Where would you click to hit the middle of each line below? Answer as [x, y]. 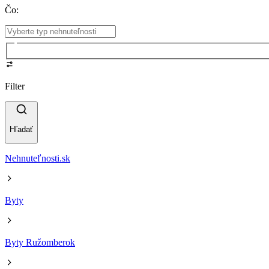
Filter [15, 86]
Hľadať [21, 130]
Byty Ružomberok [40, 243]
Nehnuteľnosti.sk [38, 159]
